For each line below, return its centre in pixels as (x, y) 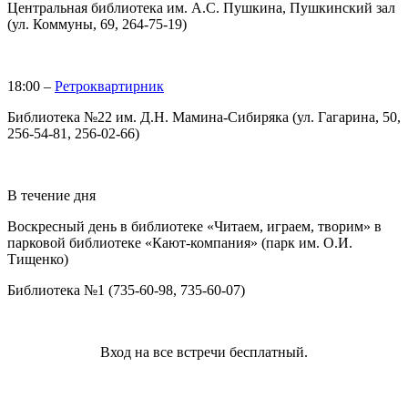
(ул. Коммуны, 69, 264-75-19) (97, 24)
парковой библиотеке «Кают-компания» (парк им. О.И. (180, 242)
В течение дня (51, 195)
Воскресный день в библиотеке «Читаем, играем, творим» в (194, 226)
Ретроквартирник (109, 86)
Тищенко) (38, 259)
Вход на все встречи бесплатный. (204, 352)
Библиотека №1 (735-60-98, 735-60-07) (126, 290)
